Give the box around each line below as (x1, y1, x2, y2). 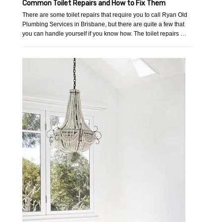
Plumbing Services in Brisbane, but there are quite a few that (22, 21, 185, 28)
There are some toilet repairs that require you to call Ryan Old (22, 11, 188, 19)
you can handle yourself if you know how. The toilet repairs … (22, 30, 187, 38)
